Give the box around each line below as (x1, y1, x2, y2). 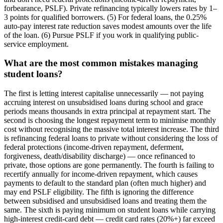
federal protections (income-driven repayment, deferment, (4, 143, 184, 152)
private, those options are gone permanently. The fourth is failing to (4, 161, 214, 170)
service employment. (4, 39, 69, 48)
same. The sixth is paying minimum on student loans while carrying (4, 206, 216, 215)
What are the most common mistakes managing (4, 58, 198, 69)
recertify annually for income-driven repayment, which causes (4, 170, 198, 179)
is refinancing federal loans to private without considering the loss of (4, 134, 218, 143)
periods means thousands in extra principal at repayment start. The (4, 107, 211, 116)
